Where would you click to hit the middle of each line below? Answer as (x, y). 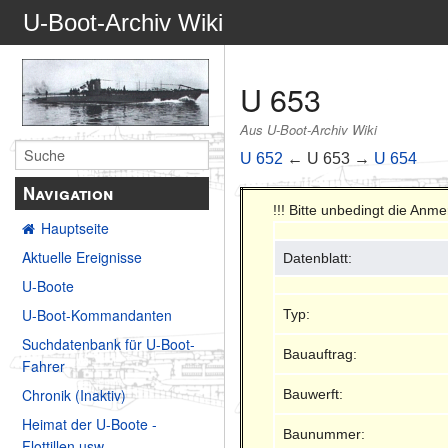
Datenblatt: (318, 257)
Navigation (68, 193)
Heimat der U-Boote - (89, 424)
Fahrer (43, 366)
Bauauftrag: (320, 353)
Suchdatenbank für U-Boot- (108, 344)
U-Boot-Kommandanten (97, 315)
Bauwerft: (313, 393)
